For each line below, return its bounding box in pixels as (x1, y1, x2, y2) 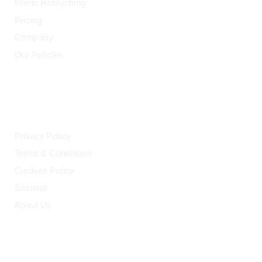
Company (15, 33, 53, 43)
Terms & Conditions (15, 149, 92, 158)
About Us (15, 200, 51, 210)
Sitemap (15, 183, 48, 193)
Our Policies (15, 50, 63, 60)
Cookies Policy (15, 166, 74, 175)
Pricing (15, 16, 43, 26)
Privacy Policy (15, 131, 71, 142)
